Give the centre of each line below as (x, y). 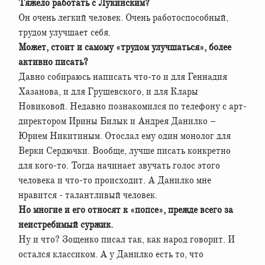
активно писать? (53, 62)
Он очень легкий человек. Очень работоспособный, (123, 17)
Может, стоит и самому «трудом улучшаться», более (125, 47)
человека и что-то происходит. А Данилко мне (115, 180)
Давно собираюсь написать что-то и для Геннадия (123, 77)
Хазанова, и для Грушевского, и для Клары (108, 91)
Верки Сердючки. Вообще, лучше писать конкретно (125, 151)
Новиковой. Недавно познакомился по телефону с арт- (132, 106)
